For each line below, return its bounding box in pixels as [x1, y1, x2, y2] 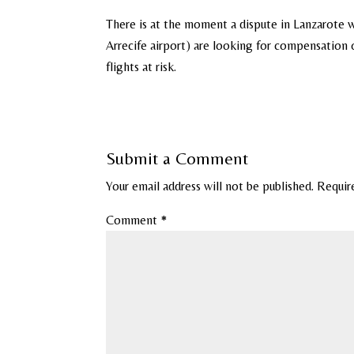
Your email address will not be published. [106, 179, 314, 194]
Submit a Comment [106, 149, 249, 168]
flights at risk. [106, 59, 177, 74]
